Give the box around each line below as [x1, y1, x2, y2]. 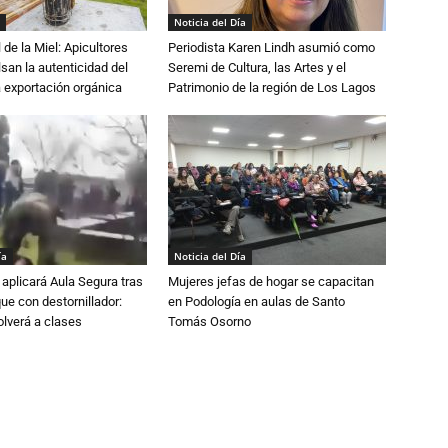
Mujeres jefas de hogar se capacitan [168, 274, 374, 290]
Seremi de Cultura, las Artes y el [168, 60, 346, 76]
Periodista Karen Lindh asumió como [168, 40, 375, 56]
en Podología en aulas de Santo [168, 294, 345, 310]
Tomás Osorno [168, 314, 251, 330]
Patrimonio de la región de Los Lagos [168, 80, 376, 96]
